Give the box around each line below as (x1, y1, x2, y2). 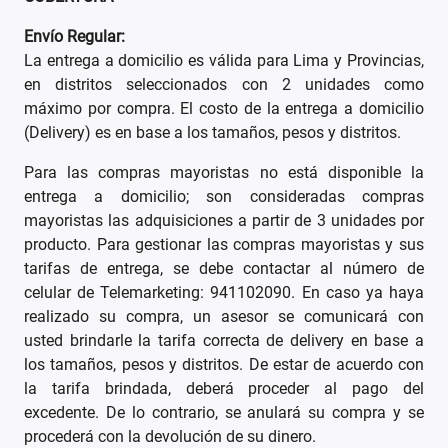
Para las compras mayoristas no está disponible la (24, 163, 424, 183)
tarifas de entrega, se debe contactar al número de (24, 259, 424, 279)
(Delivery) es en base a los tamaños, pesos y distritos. (24, 123, 401, 143)
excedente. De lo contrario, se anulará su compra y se (24, 403, 424, 423)
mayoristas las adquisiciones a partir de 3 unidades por (24, 211, 424, 231)
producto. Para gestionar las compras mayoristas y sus (24, 235, 424, 255)
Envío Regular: (24, 27, 125, 47)
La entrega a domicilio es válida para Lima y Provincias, (24, 51, 424, 71)
